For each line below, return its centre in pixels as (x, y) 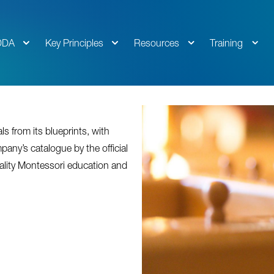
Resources (157, 43)
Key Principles (74, 43)
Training (226, 43)
